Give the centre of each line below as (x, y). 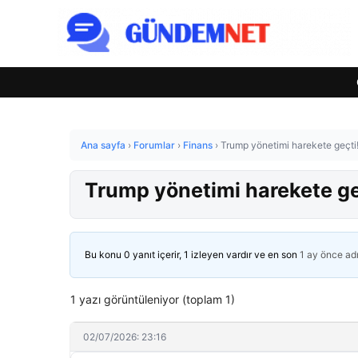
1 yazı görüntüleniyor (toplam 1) (153, 299)
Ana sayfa (103, 145)
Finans (198, 145)
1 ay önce (321, 255)
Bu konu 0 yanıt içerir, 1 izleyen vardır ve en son (192, 255)
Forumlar (154, 145)
